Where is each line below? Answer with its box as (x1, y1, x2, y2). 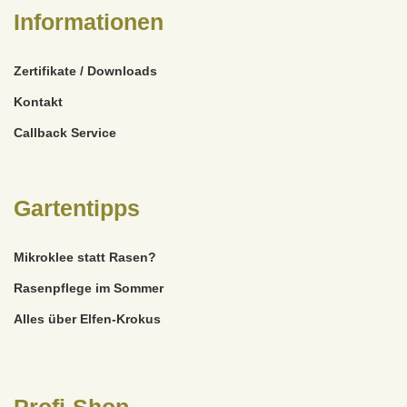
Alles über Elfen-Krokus (14, 311, 161, 326)
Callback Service (14, 124, 116, 140)
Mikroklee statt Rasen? (14, 249, 156, 264)
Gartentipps (14, 194, 140, 221)
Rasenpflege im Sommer (14, 280, 164, 295)
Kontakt (14, 94, 63, 109)
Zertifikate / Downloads (14, 63, 157, 78)
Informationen (14, 8, 164, 35)
